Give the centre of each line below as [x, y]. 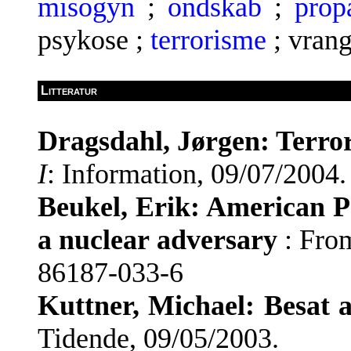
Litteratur [69, 90]
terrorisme [208, 40]
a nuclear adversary [157, 240]
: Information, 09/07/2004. [197, 174]
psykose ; [94, 40]
